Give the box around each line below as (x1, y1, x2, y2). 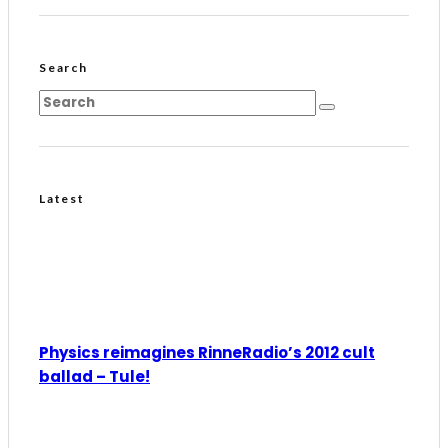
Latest (39, 191, 85, 207)
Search (39, 60, 88, 76)
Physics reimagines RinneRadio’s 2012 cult (39, 342, 375, 364)
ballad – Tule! (39, 366, 150, 388)
